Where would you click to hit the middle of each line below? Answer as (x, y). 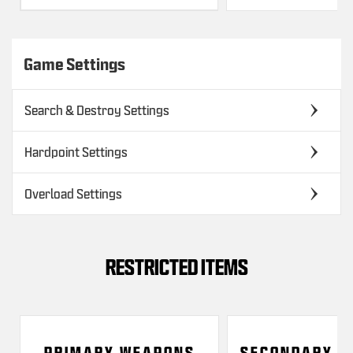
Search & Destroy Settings (97, 110)
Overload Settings (73, 193)
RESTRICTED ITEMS (176, 267)
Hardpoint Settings (76, 152)
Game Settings (74, 64)
